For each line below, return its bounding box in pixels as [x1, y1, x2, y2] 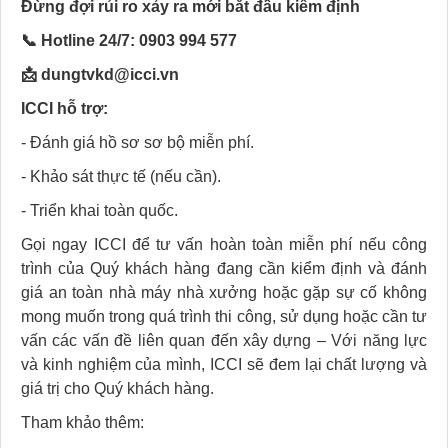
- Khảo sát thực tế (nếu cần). [21, 168, 221, 186]
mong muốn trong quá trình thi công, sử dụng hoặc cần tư [21, 308, 427, 326]
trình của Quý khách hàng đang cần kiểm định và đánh [21, 260, 427, 278]
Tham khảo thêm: [21, 414, 144, 432]
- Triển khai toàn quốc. [21, 202, 178, 220]
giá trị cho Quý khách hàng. [21, 380, 214, 398]
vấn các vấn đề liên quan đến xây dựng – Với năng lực [21, 332, 427, 350]
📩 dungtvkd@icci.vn [21, 66, 179, 84]
